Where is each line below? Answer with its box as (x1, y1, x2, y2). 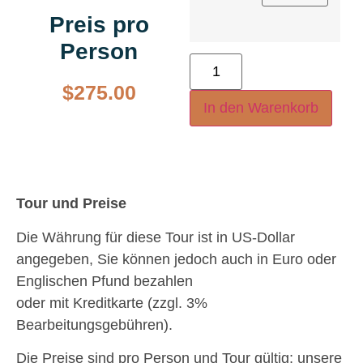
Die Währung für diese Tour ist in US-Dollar (16, 228, 295, 246)
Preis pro (49, 11, 149, 37)
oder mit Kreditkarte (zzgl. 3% (16, 294, 207, 311)
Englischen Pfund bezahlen (16, 272, 193, 289)
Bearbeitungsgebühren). (16, 316, 173, 333)
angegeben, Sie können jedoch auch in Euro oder (16, 250, 336, 267)
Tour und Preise (16, 195, 126, 212)
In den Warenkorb (203, 100, 318, 117)
